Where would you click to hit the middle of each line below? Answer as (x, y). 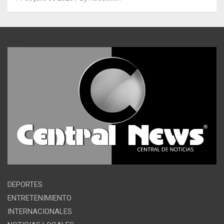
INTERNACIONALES (40, 212)
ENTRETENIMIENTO (39, 198)
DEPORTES (25, 185)
